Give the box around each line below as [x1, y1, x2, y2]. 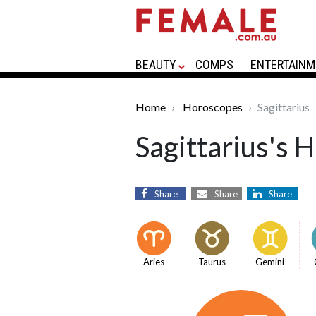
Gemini [255, 256, 285, 267]
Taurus [197, 256, 226, 267]
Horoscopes [183, 100, 243, 114]
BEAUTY [135, 57, 176, 72]
